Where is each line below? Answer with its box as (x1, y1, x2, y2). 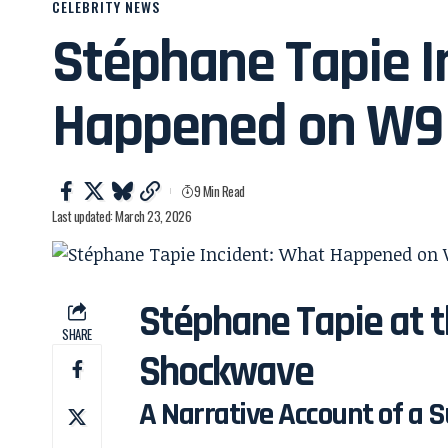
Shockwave (139, 346, 314, 400)
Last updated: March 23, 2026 (52, 206, 192, 226)
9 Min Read (193, 180, 245, 201)
